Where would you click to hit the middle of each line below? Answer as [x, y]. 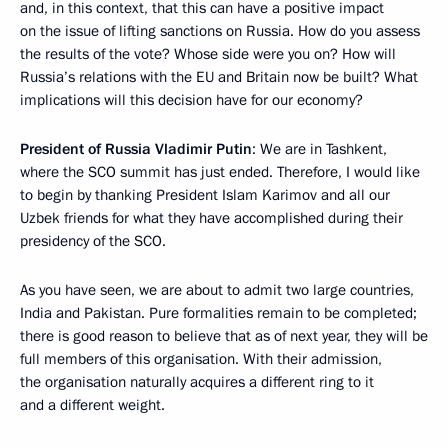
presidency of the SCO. [93, 241]
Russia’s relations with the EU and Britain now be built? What [219, 77]
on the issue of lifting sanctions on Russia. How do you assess [220, 31]
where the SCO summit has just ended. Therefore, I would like [220, 172]
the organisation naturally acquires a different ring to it [197, 382]
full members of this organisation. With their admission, [201, 359]
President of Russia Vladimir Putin [136, 149]
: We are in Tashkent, [319, 149]
